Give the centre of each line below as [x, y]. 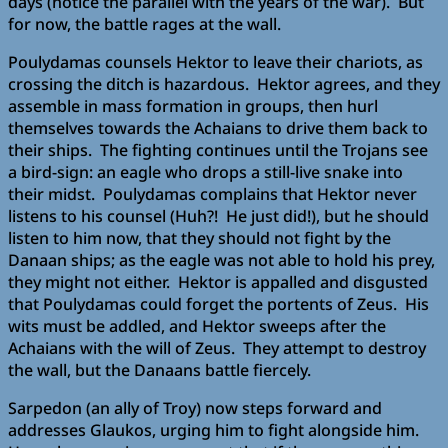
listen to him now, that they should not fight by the [199, 237]
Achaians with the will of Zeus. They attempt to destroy [217, 347]
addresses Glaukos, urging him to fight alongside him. [215, 429]
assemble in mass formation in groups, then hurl [193, 105]
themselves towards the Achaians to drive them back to [218, 127]
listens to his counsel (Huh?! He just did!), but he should [218, 215]
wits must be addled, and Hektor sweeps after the [197, 325]
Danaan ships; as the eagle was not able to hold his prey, [221, 259]
